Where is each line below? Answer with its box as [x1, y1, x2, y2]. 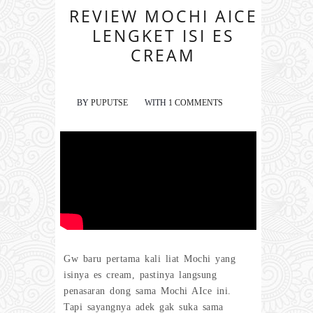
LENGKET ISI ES [92, 24, 235, 48]
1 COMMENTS [168, 98, 223, 108]
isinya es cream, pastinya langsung [64, 269, 217, 280]
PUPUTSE [91, 98, 128, 108]
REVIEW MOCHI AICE [68, 5, 258, 28]
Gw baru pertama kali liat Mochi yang [64, 253, 235, 264]
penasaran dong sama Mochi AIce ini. [64, 285, 231, 296]
